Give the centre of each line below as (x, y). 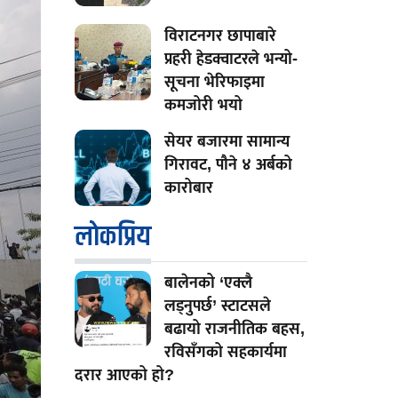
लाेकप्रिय (112, 237)
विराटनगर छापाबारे (220, 36)
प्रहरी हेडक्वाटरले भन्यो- (231, 59)
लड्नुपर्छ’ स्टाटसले (217, 306)
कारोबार (188, 188)
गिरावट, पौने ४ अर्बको (228, 165)
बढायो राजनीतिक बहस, (234, 329)
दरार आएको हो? (124, 375)
